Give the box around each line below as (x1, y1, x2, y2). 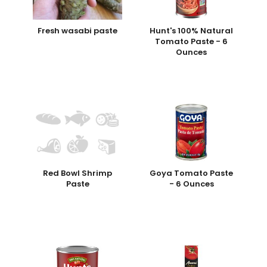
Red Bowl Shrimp (43, 167, 113, 179)
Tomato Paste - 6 (155, 36, 228, 47)
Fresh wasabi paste (38, 25, 118, 36)
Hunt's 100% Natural (150, 25, 234, 36)
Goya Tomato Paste (150, 167, 234, 179)
